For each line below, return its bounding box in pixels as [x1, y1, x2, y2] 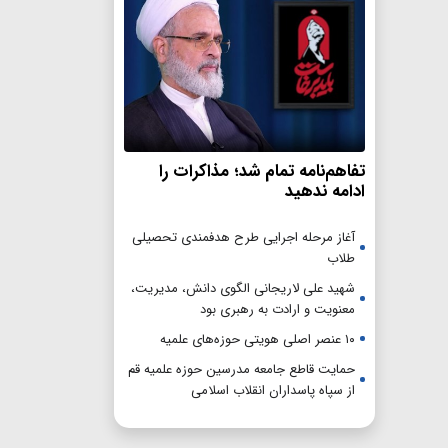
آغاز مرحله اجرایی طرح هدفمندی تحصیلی [132, 226, 355, 248]
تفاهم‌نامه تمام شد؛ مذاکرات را [159, 157, 365, 185]
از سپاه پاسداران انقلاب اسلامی [191, 379, 355, 401]
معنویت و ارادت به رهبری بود [200, 298, 355, 320]
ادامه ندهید [285, 177, 365, 205]
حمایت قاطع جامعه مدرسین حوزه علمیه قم [128, 358, 355, 380]
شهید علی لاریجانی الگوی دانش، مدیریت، [131, 277, 355, 299]
